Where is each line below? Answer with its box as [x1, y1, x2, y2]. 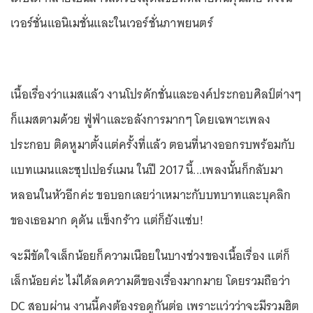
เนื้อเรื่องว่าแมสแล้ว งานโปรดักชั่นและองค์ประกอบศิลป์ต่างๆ [10, 84, 302, 105]
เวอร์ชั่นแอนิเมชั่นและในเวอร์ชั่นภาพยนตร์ [10, 13, 213, 34]
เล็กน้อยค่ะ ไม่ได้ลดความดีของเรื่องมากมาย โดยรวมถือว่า [10, 270, 290, 292]
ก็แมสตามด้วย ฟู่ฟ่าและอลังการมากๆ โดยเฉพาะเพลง [10, 109, 270, 131]
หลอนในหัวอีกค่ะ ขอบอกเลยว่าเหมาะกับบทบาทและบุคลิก [10, 184, 291, 206]
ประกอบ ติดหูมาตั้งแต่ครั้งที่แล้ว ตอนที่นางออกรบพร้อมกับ [10, 134, 296, 156]
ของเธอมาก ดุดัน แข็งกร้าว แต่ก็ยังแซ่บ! [10, 210, 203, 231]
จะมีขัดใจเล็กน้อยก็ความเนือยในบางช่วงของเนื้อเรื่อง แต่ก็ [10, 245, 290, 267]
